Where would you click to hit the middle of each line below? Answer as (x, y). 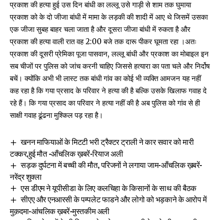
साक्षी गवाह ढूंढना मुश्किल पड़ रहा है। (56, 115)
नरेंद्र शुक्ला (26, 176)
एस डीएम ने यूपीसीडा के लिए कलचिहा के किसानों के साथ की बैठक (109, 187)
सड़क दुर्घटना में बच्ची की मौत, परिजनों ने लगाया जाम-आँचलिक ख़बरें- (111, 164)
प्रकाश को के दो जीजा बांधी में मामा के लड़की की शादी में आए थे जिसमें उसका (109, 17)
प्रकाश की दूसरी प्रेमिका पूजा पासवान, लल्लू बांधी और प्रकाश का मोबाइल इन (109, 54)
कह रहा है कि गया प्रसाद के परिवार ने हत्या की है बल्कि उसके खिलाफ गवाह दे (108, 90)
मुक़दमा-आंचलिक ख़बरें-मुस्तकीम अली (60, 211)
